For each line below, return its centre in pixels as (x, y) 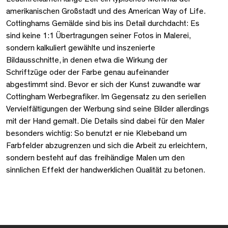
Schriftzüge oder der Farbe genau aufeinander (88, 72)
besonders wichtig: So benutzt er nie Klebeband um (96, 133)
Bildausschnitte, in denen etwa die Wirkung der (87, 60)
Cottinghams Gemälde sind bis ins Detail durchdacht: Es (103, 23)
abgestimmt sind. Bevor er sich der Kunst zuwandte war (103, 84)
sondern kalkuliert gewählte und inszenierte (81, 48)
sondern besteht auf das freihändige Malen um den (95, 158)
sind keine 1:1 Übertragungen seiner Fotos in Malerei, (98, 35)
